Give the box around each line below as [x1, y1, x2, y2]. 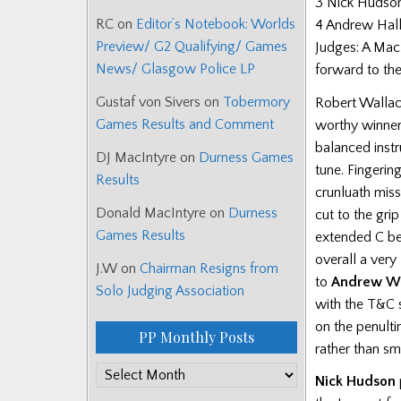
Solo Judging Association [96, 283, 244, 300]
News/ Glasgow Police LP [96, 61, 255, 78]
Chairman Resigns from [140, 260, 278, 277]
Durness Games [199, 149, 294, 166]
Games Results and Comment [96, 116, 274, 133]
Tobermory [223, 94, 290, 111]
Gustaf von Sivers [96, 94, 200, 111]
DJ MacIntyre [96, 149, 176, 166]
